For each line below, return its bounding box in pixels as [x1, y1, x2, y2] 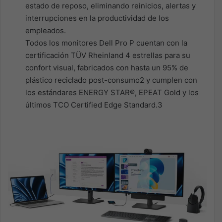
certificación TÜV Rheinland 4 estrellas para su [25, 50, 190, 60]
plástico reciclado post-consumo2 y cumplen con [25, 75, 197, 85]
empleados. [25, 25, 66, 35]
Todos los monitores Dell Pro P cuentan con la [25, 38, 187, 48]
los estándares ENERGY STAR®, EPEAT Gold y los [25, 87, 199, 97]
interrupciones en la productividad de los [25, 13, 169, 23]
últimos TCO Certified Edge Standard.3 [25, 100, 163, 110]
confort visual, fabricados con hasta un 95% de [25, 62, 188, 72]
